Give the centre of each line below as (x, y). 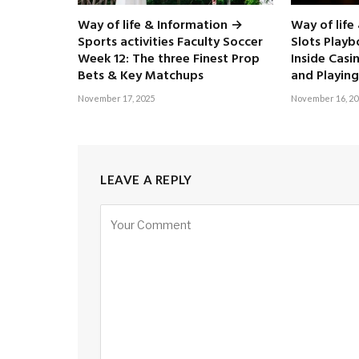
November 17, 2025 (116, 98)
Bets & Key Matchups (141, 76)
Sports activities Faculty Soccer (170, 42)
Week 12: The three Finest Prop (169, 59)
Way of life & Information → (160, 26)
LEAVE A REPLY (146, 179)
